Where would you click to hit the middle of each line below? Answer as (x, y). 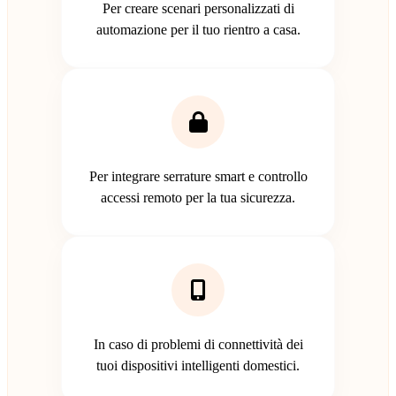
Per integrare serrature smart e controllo (198, 176)
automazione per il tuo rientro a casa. (198, 29)
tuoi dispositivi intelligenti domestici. (198, 365)
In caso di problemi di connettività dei (198, 344)
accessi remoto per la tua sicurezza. (198, 197)
